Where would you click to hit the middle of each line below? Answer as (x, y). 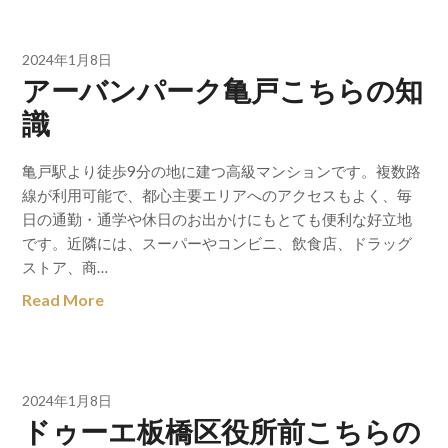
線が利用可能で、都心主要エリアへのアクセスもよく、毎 (217, 195)
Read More (63, 299)
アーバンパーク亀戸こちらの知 (223, 90)
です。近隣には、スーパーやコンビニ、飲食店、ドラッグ (217, 243)
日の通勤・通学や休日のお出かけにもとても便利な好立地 (217, 219)
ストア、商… (65, 267)
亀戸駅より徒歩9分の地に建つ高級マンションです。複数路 (222, 171)
